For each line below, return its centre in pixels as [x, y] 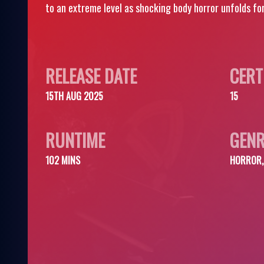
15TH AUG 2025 [74, 96]
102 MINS [63, 160]
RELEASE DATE [91, 76]
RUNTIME [75, 140]
